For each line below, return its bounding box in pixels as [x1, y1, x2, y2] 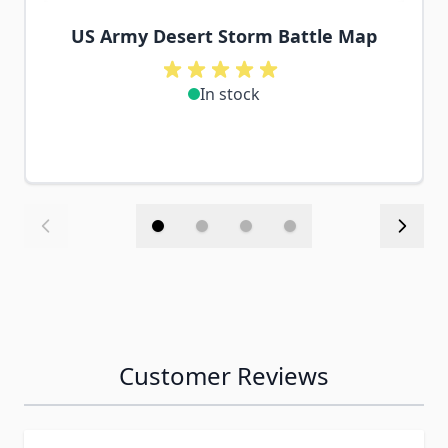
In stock [200, 83, 260, 105]
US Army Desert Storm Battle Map [71, 24, 377, 48]
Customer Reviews [119, 359, 329, 392]
